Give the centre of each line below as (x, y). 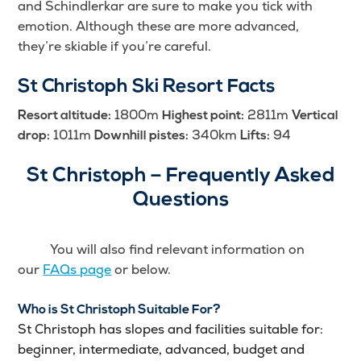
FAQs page (77, 270)
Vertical (315, 116)
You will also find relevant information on (162, 250)
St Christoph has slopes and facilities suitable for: (171, 330)
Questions (180, 201)
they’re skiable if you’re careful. (115, 47)
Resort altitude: (65, 116)
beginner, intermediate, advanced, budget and (162, 350)
